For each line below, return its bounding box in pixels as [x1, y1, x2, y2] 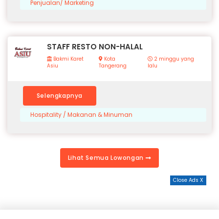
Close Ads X [173, 176, 203, 184]
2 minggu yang [152, 55, 194, 63]
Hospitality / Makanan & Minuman [30, 110, 132, 119]
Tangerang [98, 62, 127, 69]
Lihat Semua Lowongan [67, 153, 146, 162]
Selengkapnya [36, 91, 83, 100]
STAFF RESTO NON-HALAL [47, 41, 143, 52]
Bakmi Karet [52, 55, 84, 63]
